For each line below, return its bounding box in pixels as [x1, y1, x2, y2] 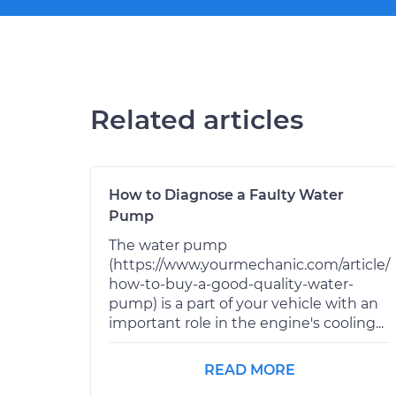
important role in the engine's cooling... [109, 314, 384, 331]
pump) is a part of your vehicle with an [109, 294, 378, 312]
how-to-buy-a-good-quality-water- [109, 275, 354, 293]
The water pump [109, 236, 227, 254]
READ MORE [203, 361, 295, 378]
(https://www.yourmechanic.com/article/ [109, 255, 390, 273]
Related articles [90, 103, 303, 136]
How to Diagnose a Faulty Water [109, 186, 344, 203]
